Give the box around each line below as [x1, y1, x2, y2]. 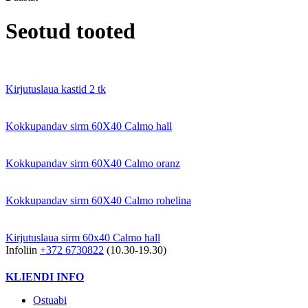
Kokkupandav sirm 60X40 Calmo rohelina [5, 195, 191, 207]
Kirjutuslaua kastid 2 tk [5, 83, 106, 96]
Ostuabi [33, 294, 67, 307]
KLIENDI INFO [5, 271, 84, 283]
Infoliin [5, 244, 40, 256]
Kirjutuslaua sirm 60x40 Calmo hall [5, 232, 160, 244]
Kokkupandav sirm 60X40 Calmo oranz [5, 157, 180, 170]
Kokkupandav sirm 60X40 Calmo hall [5, 120, 172, 133]
